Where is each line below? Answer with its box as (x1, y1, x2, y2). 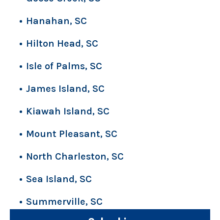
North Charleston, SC (26, 151, 124, 163)
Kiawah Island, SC (26, 106, 110, 117)
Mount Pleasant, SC (26, 128, 117, 140)
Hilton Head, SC (26, 38, 98, 50)
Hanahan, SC (26, 15, 87, 27)
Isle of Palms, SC (26, 60, 102, 72)
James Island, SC (26, 83, 105, 95)
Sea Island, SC (26, 173, 92, 185)
